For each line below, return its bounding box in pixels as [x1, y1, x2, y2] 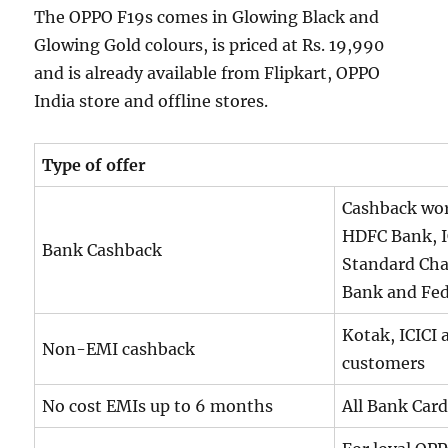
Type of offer [42, 154, 147, 175]
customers [342, 352, 426, 373]
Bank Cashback [42, 239, 163, 260]
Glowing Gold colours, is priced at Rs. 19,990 [34, 34, 385, 55]
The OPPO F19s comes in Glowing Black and [34, 6, 380, 27]
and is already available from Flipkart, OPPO [34, 62, 381, 83]
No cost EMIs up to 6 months [42, 395, 274, 416]
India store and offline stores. [34, 90, 269, 111]
